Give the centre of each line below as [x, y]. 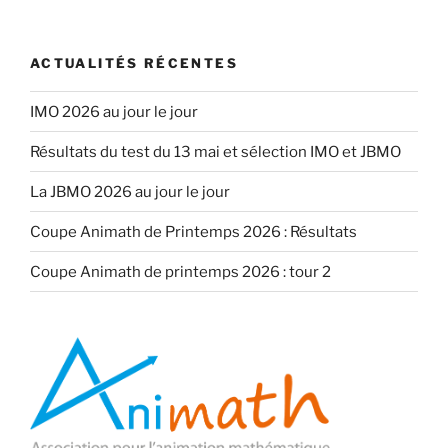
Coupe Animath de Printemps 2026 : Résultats [193, 231]
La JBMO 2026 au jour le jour [130, 191]
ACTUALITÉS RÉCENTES [134, 62]
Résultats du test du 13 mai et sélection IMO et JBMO [215, 151]
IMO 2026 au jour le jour [114, 111]
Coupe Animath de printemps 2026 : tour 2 [180, 271]
